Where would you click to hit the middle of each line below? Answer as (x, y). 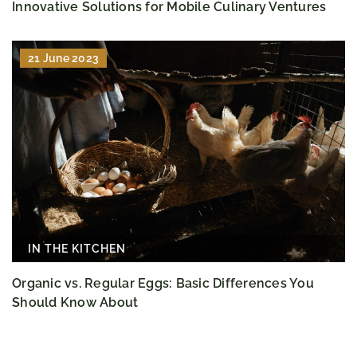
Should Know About (75, 303)
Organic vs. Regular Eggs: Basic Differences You (163, 284)
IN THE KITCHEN (77, 249)
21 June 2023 (63, 58)
